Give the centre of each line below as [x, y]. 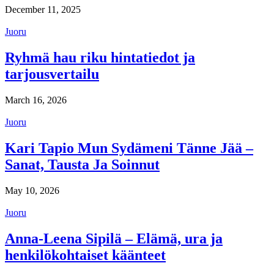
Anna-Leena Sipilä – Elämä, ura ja [114, 238]
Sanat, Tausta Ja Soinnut [82, 165]
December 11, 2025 [43, 10]
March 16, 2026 [36, 100]
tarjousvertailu [52, 74]
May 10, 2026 [32, 190]
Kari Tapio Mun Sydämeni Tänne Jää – [129, 148]
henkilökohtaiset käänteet [85, 255]
